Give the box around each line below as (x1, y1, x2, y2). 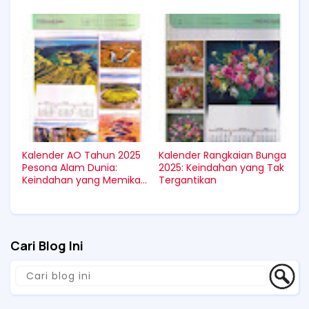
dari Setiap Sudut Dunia (22, 186, 134, 199)
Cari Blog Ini (10, 237, 83, 254)
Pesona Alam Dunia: (22, 161, 117, 175)
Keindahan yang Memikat (22, 173, 145, 187)
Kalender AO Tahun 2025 (22, 148, 141, 162)
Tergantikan (159, 173, 217, 187)
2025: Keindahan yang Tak (159, 161, 284, 175)
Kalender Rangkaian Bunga (159, 148, 286, 162)
